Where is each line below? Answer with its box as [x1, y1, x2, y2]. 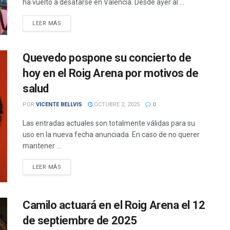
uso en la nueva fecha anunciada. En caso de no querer [23, 130, 200, 139]
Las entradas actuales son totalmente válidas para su [23, 119, 195, 127]
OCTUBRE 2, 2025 [92, 101, 140, 108]
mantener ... [23, 141, 61, 150]
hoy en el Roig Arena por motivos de [23, 66, 199, 80]
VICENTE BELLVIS [36, 101, 82, 108]
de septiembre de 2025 [23, 214, 137, 227]
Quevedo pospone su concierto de [23, 51, 191, 64]
